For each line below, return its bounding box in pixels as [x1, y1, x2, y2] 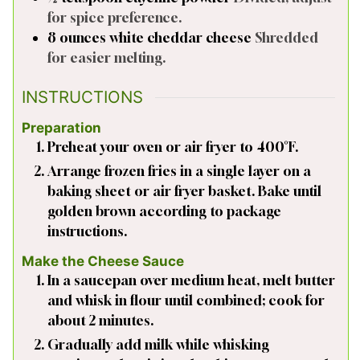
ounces [59, 28, 106, 46]
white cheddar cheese [109, 28, 252, 46]
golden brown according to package [47, 202, 281, 219]
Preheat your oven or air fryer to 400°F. [47, 137, 298, 155]
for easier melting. [47, 48, 166, 66]
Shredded [255, 28, 318, 46]
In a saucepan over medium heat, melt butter [47, 271, 335, 288]
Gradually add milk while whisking [47, 335, 269, 353]
